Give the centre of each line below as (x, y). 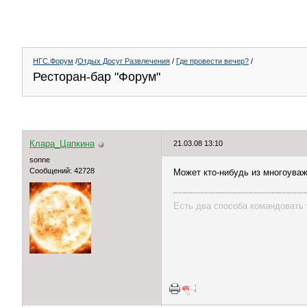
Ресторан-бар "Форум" (97, 77)
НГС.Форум (53, 61)
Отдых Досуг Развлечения (124, 61)
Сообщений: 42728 (62, 171)
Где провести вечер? (212, 61)
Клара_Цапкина (62, 144)
